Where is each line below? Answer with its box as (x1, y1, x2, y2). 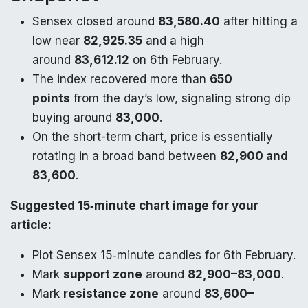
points (32, 91, 70, 105)
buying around (32, 110, 115, 124)
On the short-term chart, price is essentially (32, 129, 273, 144)
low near (32, 33, 83, 47)
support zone (63, 267, 142, 281)
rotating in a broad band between (32, 148, 220, 163)
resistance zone (63, 286, 159, 300)
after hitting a (220, 14, 298, 28)
